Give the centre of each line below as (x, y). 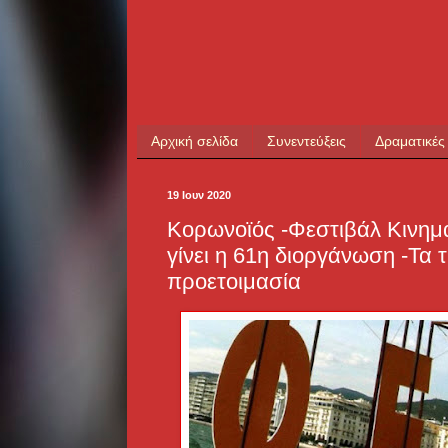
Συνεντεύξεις (306, 141)
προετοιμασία (234, 282)
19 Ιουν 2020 (199, 194)
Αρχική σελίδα (194, 141)
